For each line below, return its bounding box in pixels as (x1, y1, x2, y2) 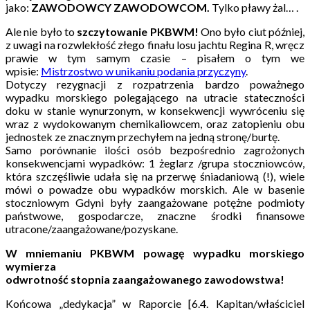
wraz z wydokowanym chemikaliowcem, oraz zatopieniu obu (6, 116, 304, 130)
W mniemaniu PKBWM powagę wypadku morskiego (6, 246, 304, 259)
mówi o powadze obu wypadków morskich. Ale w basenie (6, 182, 304, 196)
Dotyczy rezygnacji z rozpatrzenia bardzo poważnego (6, 77, 304, 91)
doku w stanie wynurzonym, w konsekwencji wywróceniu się (6, 103, 304, 117)
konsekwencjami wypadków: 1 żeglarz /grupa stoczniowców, (6, 156, 304, 170)
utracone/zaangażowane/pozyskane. (6, 221, 178, 235)
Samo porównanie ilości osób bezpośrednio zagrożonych (6, 143, 304, 156)
